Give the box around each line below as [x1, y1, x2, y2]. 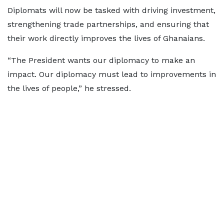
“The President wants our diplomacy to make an [7, 55, 195, 65]
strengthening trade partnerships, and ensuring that [7, 19, 209, 29]
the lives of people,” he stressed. [7, 83, 131, 93]
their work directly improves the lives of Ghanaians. [7, 33, 205, 43]
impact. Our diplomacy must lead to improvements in [7, 69, 216, 79]
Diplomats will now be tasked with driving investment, [7, 5, 215, 15]
